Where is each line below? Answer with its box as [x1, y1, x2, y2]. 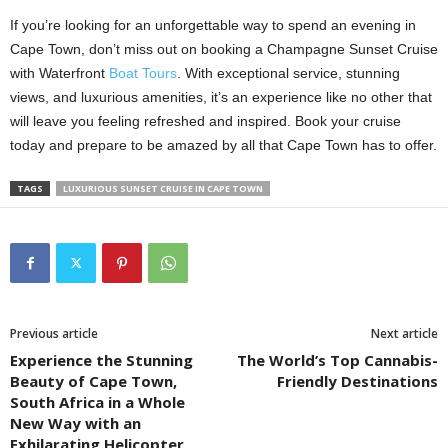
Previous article [10, 325, 98, 343]
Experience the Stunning [10, 350, 193, 371]
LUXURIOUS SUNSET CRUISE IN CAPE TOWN [63, 182, 263, 196]
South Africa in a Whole [10, 392, 185, 413]
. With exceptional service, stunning [177, 65, 400, 82]
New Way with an [10, 413, 141, 434]
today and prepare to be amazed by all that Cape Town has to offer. [10, 137, 437, 154]
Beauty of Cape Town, [10, 371, 177, 392]
